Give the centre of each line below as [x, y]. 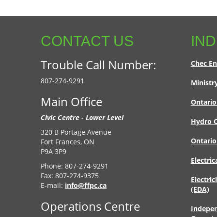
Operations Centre [90, 206]
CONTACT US [87, 41]
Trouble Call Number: [98, 65]
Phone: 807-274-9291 [74, 166]
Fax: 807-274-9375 [70, 176]
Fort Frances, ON [67, 142]
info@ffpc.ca [85, 186]
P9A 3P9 [53, 152]
